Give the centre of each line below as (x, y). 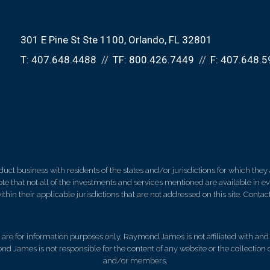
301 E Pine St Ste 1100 (72, 40)
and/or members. (135, 261)
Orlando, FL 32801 (170, 40)
